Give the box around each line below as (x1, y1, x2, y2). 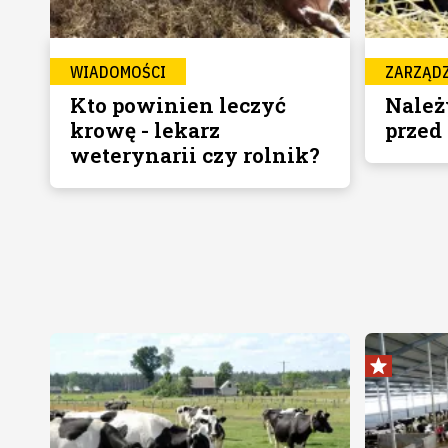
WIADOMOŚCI (69, 62, 166, 82)
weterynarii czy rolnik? (69, 141, 320, 169)
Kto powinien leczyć (69, 91, 286, 119)
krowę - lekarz (69, 116, 220, 144)
